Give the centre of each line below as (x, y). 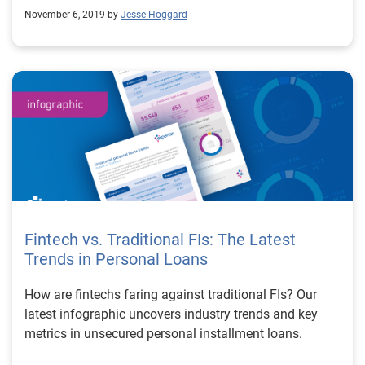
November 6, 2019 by (71, 15)
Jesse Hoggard (154, 15)
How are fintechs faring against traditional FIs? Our (171, 295)
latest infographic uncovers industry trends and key (171, 314)
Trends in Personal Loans (116, 259)
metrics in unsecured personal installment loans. (163, 334)
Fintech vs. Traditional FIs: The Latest (160, 240)
